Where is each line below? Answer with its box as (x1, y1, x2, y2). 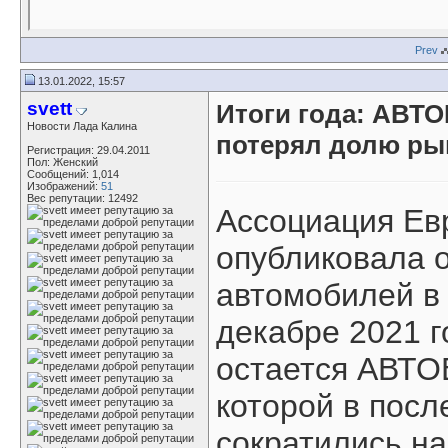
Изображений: (27, 180, 101, 192)
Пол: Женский (27, 156, 98, 168)
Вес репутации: (27, 192, 108, 204)
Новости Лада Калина (27, 120, 137, 132)
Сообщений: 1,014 (27, 168, 119, 180)
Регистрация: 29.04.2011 (27, 144, 150, 156)
